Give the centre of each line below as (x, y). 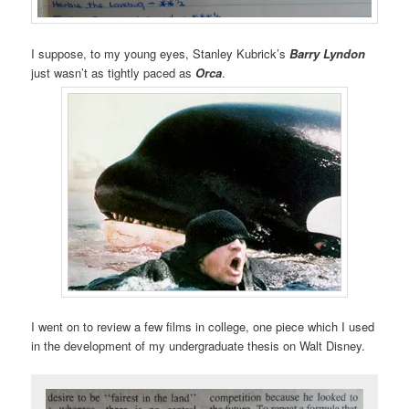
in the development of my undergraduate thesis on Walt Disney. (199, 345)
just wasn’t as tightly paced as (114, 72)
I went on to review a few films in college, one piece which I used (203, 326)
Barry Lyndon (326, 53)
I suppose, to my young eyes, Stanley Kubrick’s (159, 53)
